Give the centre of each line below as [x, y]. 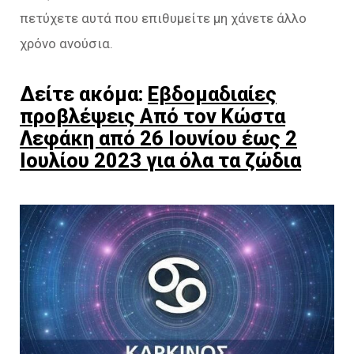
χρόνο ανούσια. [66, 44]
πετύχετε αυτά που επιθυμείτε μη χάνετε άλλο [163, 19]
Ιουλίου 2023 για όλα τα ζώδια [160, 161]
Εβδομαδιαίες [212, 94]
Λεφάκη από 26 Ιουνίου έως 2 [158, 139]
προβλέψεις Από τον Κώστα [153, 117]
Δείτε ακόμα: [84, 94]
